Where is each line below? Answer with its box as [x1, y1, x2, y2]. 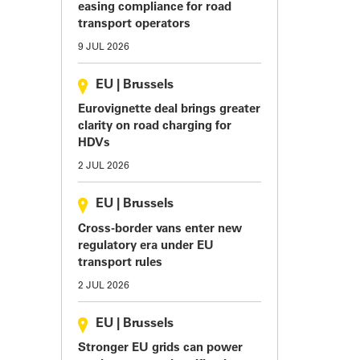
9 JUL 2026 [78, 42, 129, 52]
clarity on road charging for [78, 121, 231, 133]
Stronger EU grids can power [78, 342, 243, 355]
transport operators [78, 18, 190, 31]
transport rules [78, 256, 162, 269]
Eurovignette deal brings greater [78, 104, 260, 117]
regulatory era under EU [78, 239, 214, 252]
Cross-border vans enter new [78, 223, 242, 235]
